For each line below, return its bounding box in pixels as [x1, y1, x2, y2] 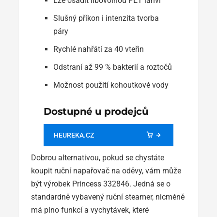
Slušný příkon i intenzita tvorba [53, 13, 159, 23]
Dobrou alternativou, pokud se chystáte [31, 153, 164, 162]
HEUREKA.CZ [53, 131, 94, 139]
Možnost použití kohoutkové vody [53, 80, 169, 90]
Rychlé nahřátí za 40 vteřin [53, 44, 144, 54]
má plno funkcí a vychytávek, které [31, 205, 149, 215]
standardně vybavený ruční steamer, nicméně [31, 192, 185, 201]
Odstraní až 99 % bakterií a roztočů [53, 62, 172, 72]
